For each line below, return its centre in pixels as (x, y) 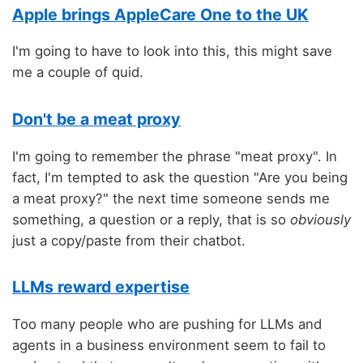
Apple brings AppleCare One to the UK (160, 14)
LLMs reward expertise (101, 287)
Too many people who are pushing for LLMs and (167, 324)
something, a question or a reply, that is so (151, 219)
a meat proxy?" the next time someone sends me (171, 198)
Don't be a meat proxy (96, 119)
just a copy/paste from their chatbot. (129, 240)
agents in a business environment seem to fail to (169, 345)
